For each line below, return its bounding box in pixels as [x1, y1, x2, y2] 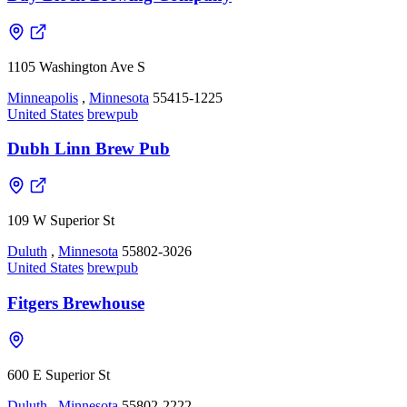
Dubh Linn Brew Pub [7, 139, 170, 159]
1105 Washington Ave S [7, 58, 145, 74]
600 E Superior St [7, 366, 110, 382]
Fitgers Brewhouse [7, 293, 144, 313]
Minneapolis [7, 89, 78, 105]
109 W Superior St [7, 213, 114, 229]
